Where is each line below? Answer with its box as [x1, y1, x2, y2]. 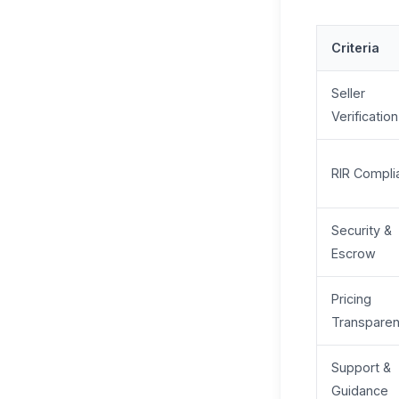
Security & [331, 223, 392, 239]
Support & [331, 360, 391, 376]
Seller [331, 85, 365, 102]
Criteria [331, 40, 379, 56]
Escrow [331, 246, 376, 262]
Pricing [331, 291, 371, 307]
